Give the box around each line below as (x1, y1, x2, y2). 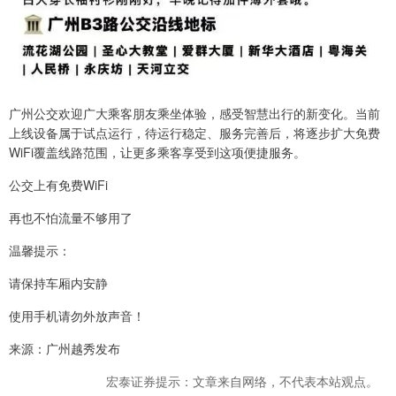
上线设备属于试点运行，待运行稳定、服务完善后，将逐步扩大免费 (9, 123, 380, 141)
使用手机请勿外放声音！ (9, 306, 145, 324)
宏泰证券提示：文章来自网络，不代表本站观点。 (106, 371, 378, 390)
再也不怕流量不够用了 (9, 208, 133, 226)
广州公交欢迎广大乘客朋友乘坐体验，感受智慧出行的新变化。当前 (9, 103, 380, 122)
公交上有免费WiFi (9, 175, 108, 194)
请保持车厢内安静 (9, 273, 108, 292)
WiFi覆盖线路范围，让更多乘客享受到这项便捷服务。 (9, 142, 306, 161)
